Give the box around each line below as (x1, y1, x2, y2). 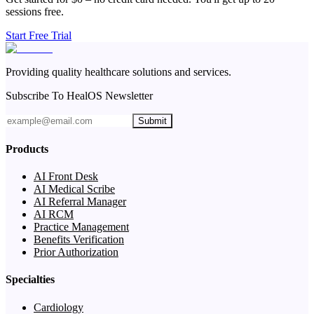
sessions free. (6, 5, 64, 18)
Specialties (6, 273, 55, 286)
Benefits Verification (34, 233, 124, 246)
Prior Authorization (34, 246, 118, 259)
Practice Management (34, 221, 129, 233)
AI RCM (34, 208, 74, 221)
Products (6, 142, 48, 155)
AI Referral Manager (34, 196, 126, 208)
